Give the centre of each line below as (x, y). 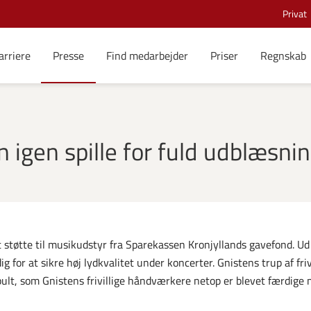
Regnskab (283, 56)
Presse (68, 56)
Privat (295, 14)
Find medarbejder (147, 56)
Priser (224, 56)
